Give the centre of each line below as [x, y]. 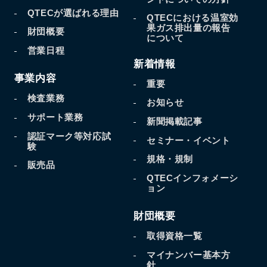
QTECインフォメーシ [192, 178]
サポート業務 [55, 117]
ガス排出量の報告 [193, 28]
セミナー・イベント [188, 140]
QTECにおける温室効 [192, 18]
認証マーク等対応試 [69, 136]
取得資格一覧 [174, 236]
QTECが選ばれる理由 [73, 13]
